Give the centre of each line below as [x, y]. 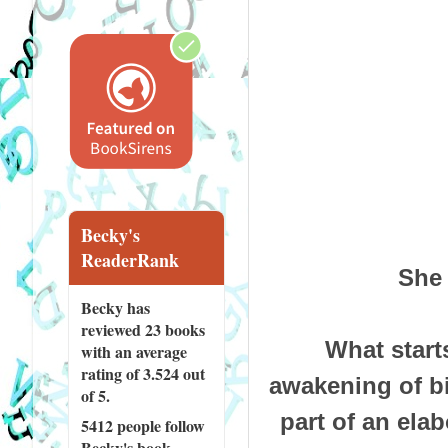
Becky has [115, 307]
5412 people [120, 425]
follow [182, 425]
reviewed [112, 329]
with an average [133, 351]
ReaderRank [129, 259]
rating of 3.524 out [142, 373]
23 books [174, 329]
